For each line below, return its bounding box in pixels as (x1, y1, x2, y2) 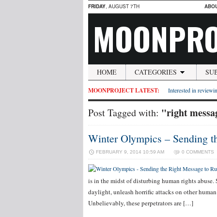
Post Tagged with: (88, 106, 161, 119)
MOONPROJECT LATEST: (88, 86, 159, 94)
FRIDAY (88, 3, 106, 10)
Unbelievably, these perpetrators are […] (88, 199, 193, 207)
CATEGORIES (135, 67, 177, 77)
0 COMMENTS (182, 149, 214, 155)
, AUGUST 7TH (106, 3, 139, 10)
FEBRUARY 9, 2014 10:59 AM (96, 149, 164, 155)
